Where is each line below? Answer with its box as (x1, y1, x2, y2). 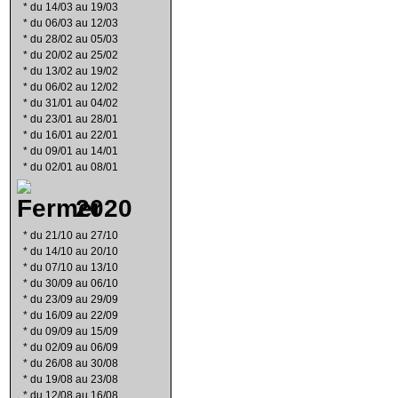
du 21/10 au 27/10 (30, 229, 118, 242)
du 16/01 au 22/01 (30, 129, 118, 141)
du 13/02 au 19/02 (30, 65, 118, 77)
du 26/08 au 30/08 (30, 357, 118, 370)
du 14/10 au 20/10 (30, 245, 118, 258)
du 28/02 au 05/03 (30, 33, 118, 45)
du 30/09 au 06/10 (30, 277, 118, 290)
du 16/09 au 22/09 (30, 309, 118, 322)
